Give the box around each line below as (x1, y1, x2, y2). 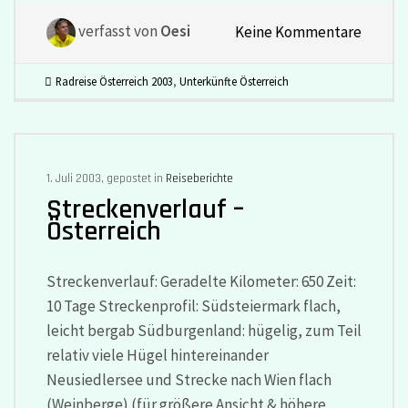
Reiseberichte (165, 170, 233, 186)
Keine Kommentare (235, 21, 362, 42)
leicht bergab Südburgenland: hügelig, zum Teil (46, 321, 362, 342)
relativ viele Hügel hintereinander (46, 345, 269, 366)
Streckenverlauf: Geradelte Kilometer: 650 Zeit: (46, 271, 356, 292)
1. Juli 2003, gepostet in (46, 170, 166, 186)
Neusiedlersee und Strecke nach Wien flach (46, 370, 331, 391)
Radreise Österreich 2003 (55, 73, 173, 88)
